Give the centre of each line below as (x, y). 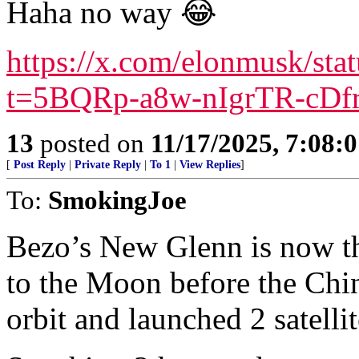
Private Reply (108, 165)
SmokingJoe (117, 200)
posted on (92, 143)
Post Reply (40, 165)
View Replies (210, 165)
